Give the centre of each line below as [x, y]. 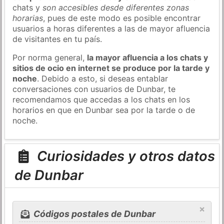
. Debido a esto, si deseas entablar [103, 78]
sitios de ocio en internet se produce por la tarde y [111, 68]
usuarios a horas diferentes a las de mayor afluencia [111, 28]
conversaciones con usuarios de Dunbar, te [94, 89]
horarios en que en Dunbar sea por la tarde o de [104, 110]
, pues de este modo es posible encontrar [122, 18]
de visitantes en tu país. [57, 39]
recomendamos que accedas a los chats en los [101, 99]
